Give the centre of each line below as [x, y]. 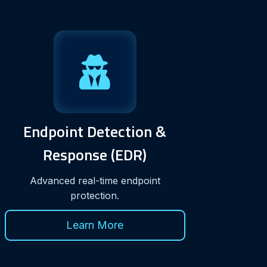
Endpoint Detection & [95, 131]
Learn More [95, 225]
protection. [95, 195]
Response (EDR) [95, 154]
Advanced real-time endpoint [95, 180]
